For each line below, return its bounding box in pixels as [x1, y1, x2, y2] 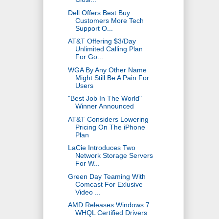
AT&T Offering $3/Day [67, 37, 136, 45]
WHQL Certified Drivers [75, 209, 147, 217]
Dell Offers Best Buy [67, 8, 130, 17]
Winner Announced [75, 102, 134, 110]
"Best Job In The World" [67, 94, 142, 103]
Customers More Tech [75, 16, 144, 24]
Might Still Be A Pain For [75, 73, 149, 82]
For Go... [75, 53, 103, 61]
